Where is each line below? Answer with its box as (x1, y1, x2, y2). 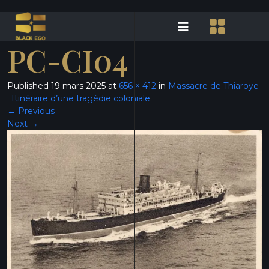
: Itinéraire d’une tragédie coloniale (7, 93, 150, 104)
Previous (16, 106, 55, 116)
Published (7, 80, 51, 91)
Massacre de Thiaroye (168, 80, 259, 91)
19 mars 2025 (51, 80, 106, 91)
